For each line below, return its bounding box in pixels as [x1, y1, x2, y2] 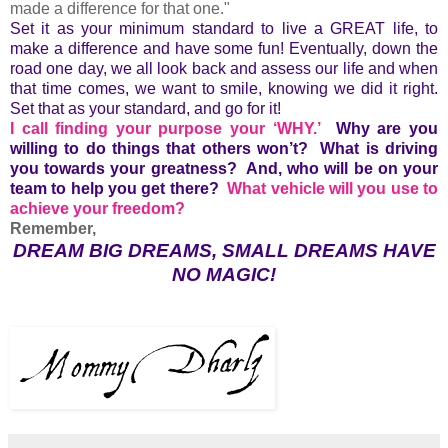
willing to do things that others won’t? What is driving [10, 139, 438, 157]
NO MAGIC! [172, 263, 276, 285]
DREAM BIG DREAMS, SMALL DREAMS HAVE [12, 239, 436, 261]
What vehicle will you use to [227, 179, 439, 197]
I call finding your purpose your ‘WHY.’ [10, 119, 336, 137]
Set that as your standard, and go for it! [10, 99, 281, 117]
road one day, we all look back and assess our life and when [10, 59, 438, 77]
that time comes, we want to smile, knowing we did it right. [10, 79, 438, 97]
